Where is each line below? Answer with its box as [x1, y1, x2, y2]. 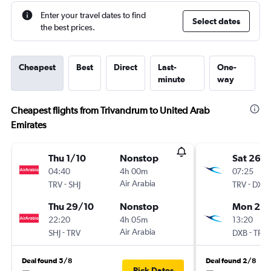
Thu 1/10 [48, 152, 86, 163]
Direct [114, 62, 137, 72]
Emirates [11, 119, 47, 131]
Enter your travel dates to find [41, 10, 146, 20]
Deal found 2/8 [206, 256, 256, 265]
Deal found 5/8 [22, 256, 73, 265]
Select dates [192, 16, 240, 26]
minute [158, 74, 185, 84]
